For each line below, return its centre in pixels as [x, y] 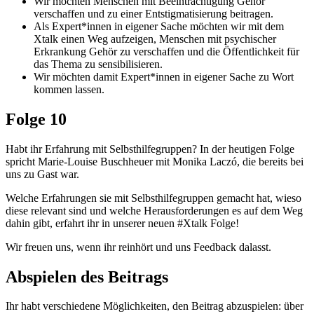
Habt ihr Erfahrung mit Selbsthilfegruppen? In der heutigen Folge [150, 149]
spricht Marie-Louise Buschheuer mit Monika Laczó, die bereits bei [155, 161]
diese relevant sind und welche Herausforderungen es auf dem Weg [154, 210]
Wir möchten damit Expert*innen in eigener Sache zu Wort [164, 76]
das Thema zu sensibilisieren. [98, 64]
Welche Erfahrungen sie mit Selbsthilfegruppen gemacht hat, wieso [153, 198]
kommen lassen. [69, 89]
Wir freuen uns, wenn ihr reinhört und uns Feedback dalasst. [138, 247]
